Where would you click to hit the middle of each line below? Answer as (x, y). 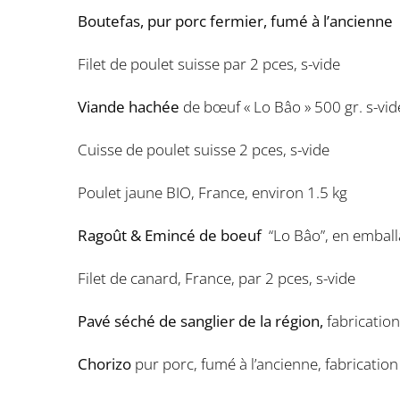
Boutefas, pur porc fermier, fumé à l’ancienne (235, 21)
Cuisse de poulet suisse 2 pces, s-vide (204, 150)
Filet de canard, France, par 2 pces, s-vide (217, 278)
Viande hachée (129, 107)
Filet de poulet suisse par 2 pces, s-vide (209, 64)
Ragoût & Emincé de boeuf (173, 235)
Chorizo (104, 364)
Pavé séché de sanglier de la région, (202, 321)
